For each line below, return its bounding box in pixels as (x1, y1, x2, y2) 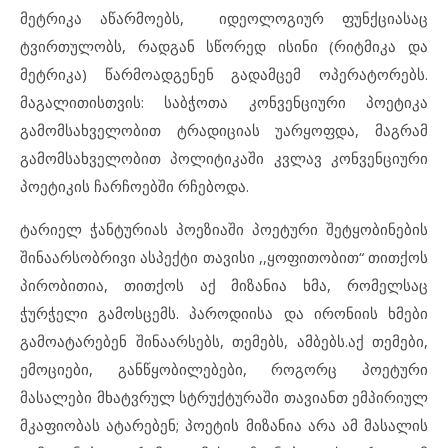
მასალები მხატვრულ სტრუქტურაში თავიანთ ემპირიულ (20, 386, 428, 407)
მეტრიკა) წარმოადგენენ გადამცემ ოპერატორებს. (20, 63, 428, 84)
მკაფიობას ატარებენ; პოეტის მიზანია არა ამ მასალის (20, 414, 428, 435)
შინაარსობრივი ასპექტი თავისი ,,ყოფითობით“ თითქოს (20, 246, 428, 267)
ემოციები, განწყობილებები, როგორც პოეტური (20, 358, 428, 379)
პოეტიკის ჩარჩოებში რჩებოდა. (20, 175, 249, 196)
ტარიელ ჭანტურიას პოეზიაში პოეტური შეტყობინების (20, 218, 428, 239)
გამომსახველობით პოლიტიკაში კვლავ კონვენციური (20, 147, 428, 168)
